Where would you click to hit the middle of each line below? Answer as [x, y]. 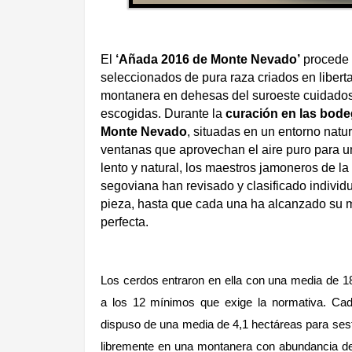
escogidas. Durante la [163, 113]
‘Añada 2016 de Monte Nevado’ [208, 59]
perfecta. [126, 222]
